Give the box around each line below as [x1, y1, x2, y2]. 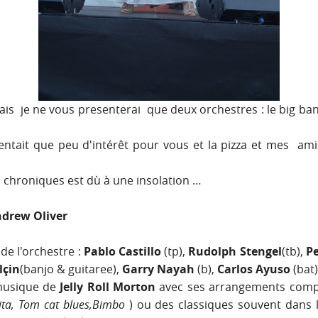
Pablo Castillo [83, 243, 162, 260]
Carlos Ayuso [217, 261, 293, 278]
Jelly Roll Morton [60, 279, 155, 295]
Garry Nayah [122, 261, 194, 278]
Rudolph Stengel [188, 243, 282, 260]
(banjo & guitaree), [20, 261, 122, 278]
